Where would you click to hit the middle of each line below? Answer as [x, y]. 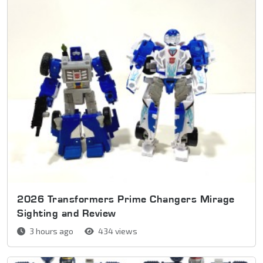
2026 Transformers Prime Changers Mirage [126, 198]
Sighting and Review [67, 213]
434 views [117, 231]
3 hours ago [51, 231]
